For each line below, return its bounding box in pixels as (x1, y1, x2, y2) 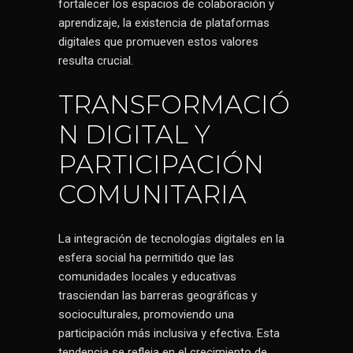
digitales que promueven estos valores (58, 35, 258, 49)
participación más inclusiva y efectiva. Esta (58, 326, 280, 340)
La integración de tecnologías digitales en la (58, 232, 284, 246)
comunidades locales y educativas (58, 269, 236, 284)
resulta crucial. (58, 54, 133, 68)
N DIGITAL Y (58, 119, 210, 150)
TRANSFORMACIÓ (58, 89, 290, 120)
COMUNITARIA (58, 179, 247, 210)
